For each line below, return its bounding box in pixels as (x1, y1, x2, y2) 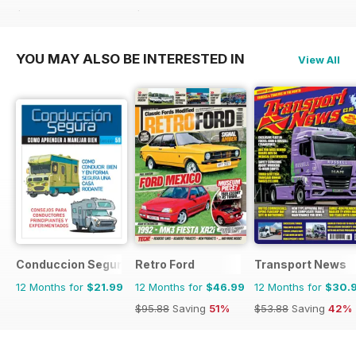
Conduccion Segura (16, 257, 129, 271)
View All (298, 52, 340, 66)
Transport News (254, 257, 346, 271)
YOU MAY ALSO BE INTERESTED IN (16, 50, 245, 67)
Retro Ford (135, 257, 195, 271)
